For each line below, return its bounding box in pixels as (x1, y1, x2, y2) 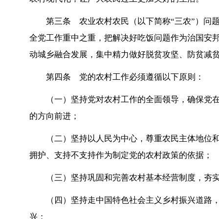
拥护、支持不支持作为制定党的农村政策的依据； (29, 151, 212, 160)
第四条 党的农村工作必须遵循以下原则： (46, 72, 204, 82)
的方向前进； (29, 111, 79, 121)
